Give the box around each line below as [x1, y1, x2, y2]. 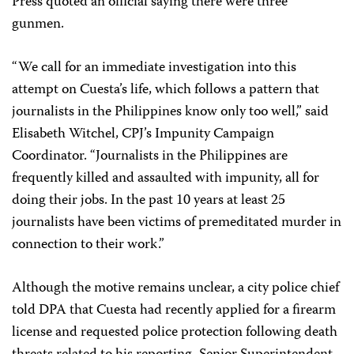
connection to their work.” [12, 233, 164, 257]
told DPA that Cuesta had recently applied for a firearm [12, 299, 336, 322]
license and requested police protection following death [12, 321, 337, 345]
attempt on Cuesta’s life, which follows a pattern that [12, 78, 319, 102]
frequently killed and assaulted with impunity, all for [12, 167, 319, 190]
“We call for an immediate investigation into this [12, 56, 296, 80]
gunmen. [12, 13, 64, 36]
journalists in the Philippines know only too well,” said [12, 100, 329, 124]
